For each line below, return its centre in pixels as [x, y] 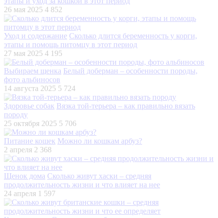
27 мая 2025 [23, 53]
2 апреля [18, 149]
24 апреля [20, 193]
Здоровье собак [29, 106]
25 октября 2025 [30, 123]
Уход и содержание [36, 36]
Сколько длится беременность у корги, [133, 36]
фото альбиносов [32, 79]
